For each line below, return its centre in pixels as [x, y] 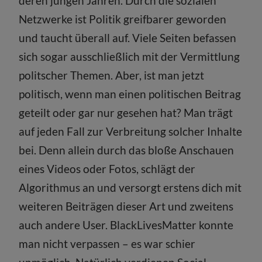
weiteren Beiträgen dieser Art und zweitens [126, 206]
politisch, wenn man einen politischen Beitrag [130, 94]
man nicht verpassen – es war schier [107, 243]
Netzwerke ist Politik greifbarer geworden [123, 19]
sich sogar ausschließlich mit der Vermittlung [130, 56]
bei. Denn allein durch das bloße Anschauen [127, 150]
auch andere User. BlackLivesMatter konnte [126, 225]
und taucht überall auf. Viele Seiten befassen [128, 37]
